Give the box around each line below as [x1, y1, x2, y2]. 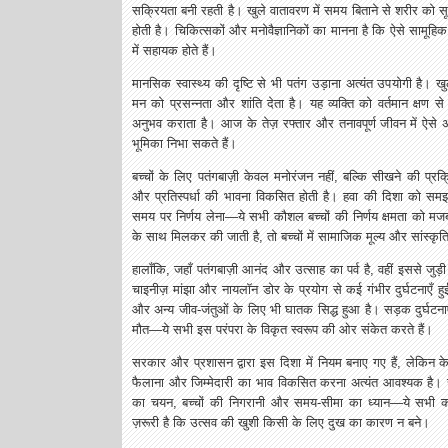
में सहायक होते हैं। [132, 43, 217, 58]
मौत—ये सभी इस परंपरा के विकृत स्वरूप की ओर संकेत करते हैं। [132, 322, 433, 337]
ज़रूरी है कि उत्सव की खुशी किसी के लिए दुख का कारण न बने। [132, 415, 430, 430]
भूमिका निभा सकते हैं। [132, 136, 237, 151]
